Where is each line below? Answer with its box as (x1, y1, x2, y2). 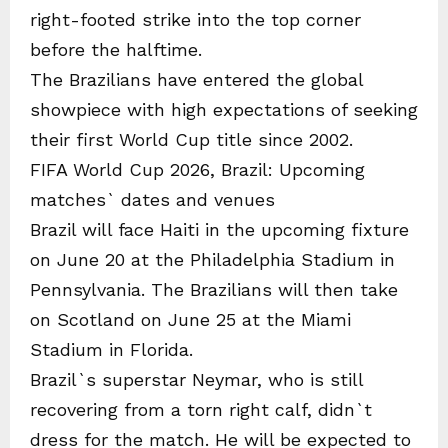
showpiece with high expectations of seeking (30, 98, 418, 120)
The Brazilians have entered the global (30, 68, 363, 90)
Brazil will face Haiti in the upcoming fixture (30, 218, 409, 240)
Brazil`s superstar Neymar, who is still (30, 368, 363, 390)
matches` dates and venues (30, 188, 275, 210)
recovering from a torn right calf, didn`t (30, 398, 372, 420)
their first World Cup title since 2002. (30, 128, 353, 150)
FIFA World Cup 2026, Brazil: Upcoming (30, 158, 365, 180)
